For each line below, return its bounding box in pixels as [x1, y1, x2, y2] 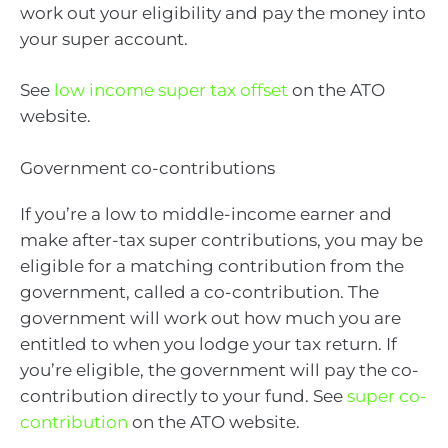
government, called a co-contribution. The [20, 281, 379, 302]
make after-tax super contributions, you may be [20, 229, 423, 250]
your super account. [20, 28, 188, 49]
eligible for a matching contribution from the [20, 255, 404, 276]
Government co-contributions [20, 157, 275, 178]
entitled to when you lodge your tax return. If [20, 333, 397, 354]
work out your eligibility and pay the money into [20, 2, 426, 23]
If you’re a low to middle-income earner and [20, 203, 392, 224]
